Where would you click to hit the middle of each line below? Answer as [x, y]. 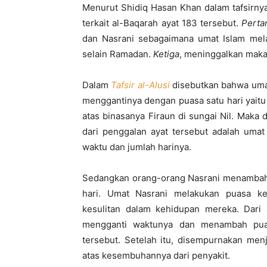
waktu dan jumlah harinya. [137, 147]
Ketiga [166, 54]
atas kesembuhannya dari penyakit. [156, 255]
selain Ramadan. [118, 54]
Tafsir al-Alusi [140, 85]
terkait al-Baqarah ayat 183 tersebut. [162, 23]
